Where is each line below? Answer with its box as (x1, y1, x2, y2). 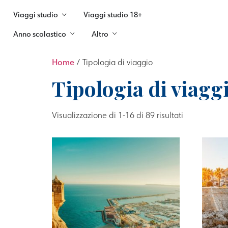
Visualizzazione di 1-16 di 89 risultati (52, 110, 183, 120)
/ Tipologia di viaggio (74, 57, 153, 67)
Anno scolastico (13, 28, 66, 39)
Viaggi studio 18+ (83, 10, 142, 20)
